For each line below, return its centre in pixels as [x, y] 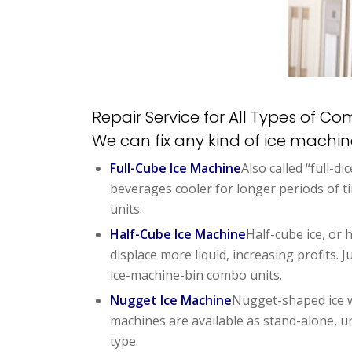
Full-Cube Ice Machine [176, 168]
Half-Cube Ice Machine [178, 234]
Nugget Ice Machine [171, 300]
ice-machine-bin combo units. [196, 275]
